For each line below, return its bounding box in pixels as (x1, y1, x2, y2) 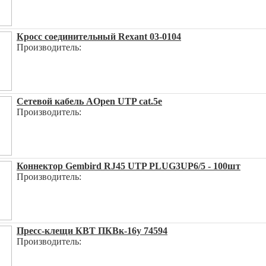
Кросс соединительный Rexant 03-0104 (17, 31, 181, 42)
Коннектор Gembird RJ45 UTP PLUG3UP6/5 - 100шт (17, 161, 240, 171)
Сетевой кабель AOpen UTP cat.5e (17, 96, 162, 106)
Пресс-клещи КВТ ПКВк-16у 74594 (17, 226, 167, 236)
